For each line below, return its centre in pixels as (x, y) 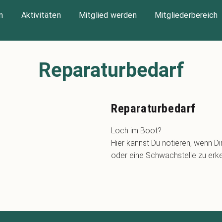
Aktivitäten (41, 15)
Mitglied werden (108, 15)
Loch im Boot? (136, 130)
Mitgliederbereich (186, 15)
